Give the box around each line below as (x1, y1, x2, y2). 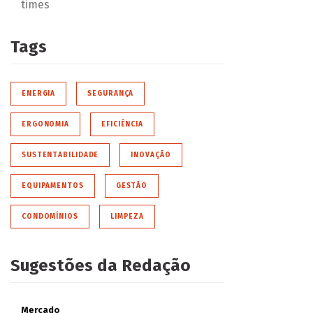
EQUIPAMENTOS (21, 181, 84, 190)
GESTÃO (115, 181, 148, 190)
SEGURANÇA (87, 89, 134, 98)
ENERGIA (21, 89, 56, 98)
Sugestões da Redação (10, 255, 191, 275)
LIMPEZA (110, 212, 145, 221)
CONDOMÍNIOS (21, 212, 78, 221)
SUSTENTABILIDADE (21, 150, 99, 159)
